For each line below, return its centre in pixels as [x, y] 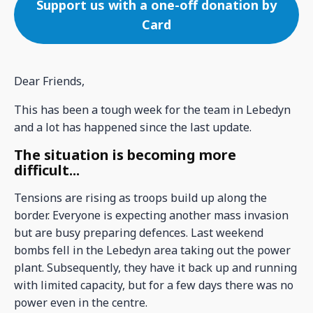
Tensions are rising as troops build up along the [140, 197]
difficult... [47, 170]
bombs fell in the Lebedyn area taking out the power [152, 250]
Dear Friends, [49, 81]
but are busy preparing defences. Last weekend [139, 232]
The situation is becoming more [125, 154]
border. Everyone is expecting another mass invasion [151, 215]
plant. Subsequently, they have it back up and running [155, 267]
